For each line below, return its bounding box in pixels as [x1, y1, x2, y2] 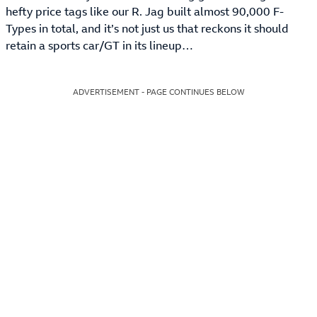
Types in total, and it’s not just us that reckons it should [6, 20, 289, 36]
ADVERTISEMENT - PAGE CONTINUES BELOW [73, 86, 244, 97]
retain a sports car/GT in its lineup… [6, 37, 193, 53]
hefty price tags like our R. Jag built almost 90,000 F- [6, 3, 284, 19]
